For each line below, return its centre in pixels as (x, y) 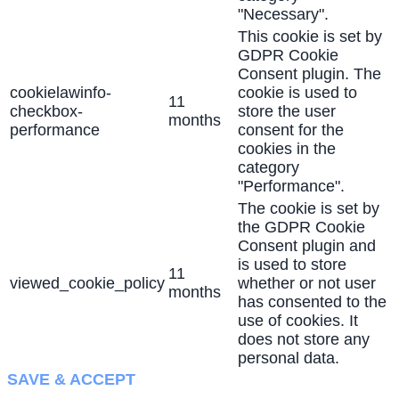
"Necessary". (283, 15)
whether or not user (307, 284)
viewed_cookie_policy (87, 284)
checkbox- (46, 112)
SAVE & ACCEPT (71, 380)
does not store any (304, 340)
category (269, 168)
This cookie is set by (310, 37)
